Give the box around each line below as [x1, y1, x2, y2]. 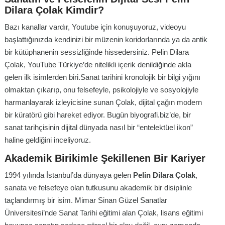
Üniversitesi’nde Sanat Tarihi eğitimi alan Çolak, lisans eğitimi [5, 208, 203, 217]
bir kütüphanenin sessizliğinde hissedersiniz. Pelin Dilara [5, 47, 189, 56]
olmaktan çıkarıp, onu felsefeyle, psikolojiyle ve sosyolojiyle [5, 85, 198, 94]
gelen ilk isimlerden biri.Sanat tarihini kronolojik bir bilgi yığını [5, 72, 200, 81]
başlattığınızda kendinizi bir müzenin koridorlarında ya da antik [5, 35, 207, 44]
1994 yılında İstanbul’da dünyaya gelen [5, 170, 133, 179]
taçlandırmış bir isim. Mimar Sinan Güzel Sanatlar [5, 195, 167, 204]
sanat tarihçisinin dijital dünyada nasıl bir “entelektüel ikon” [5, 123, 193, 132]
